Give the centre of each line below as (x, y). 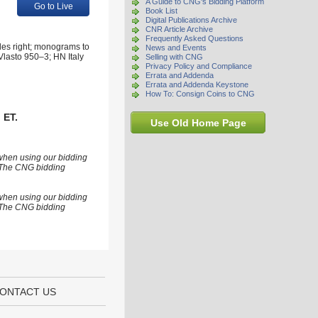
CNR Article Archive (179, 29)
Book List (161, 11)
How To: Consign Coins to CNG (200, 94)
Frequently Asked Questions (194, 38)
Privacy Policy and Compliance (199, 66)
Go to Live (53, 6)
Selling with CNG (174, 57)
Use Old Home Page (198, 123)
